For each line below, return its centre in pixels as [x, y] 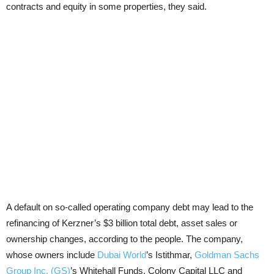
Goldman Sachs [227, 255]
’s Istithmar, [170, 255]
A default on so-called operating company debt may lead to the [130, 207]
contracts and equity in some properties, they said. [106, 6]
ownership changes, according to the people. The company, [124, 239]
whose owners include [52, 255]
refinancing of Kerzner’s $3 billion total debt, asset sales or [122, 223]
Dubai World [122, 255]
